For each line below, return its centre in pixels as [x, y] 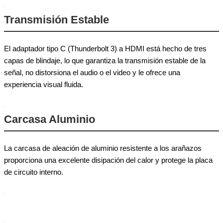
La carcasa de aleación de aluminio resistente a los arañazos [103, 148]
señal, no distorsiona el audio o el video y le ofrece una [92, 72]
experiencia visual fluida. [44, 84]
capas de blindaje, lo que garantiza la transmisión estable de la [105, 60]
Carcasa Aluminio [50, 119]
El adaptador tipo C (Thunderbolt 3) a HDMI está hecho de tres [105, 48]
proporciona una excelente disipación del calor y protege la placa [108, 160]
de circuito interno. [34, 172]
